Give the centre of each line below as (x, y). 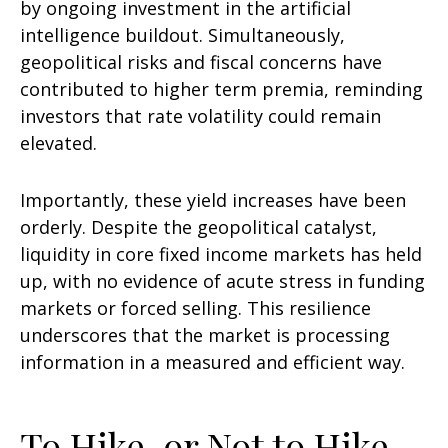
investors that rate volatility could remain (200, 116)
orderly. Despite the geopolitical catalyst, (198, 227)
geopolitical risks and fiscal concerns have (201, 62)
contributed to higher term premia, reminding (221, 89)
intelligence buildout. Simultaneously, (182, 35)
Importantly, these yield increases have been (213, 200)
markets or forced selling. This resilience (195, 308)
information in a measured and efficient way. (212, 362)
